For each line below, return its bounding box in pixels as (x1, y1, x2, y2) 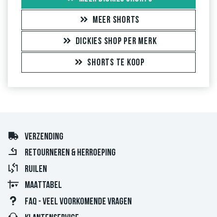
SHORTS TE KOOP (87, 58, 145, 68)
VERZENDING (25, 132, 63, 142)
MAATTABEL (25, 181, 62, 191)
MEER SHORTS (92, 15, 140, 25)
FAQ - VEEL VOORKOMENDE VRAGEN (25, 197, 132, 207)
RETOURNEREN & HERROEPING (25, 148, 116, 158)
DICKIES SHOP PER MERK (75, 36, 157, 46)
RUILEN (25, 164, 47, 174)
